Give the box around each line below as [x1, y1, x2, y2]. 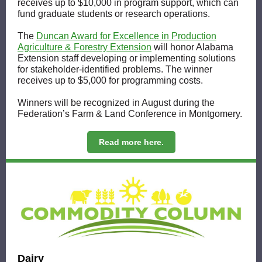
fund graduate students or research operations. [18, 9, 210, 19]
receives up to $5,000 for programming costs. [18, 75, 203, 85]
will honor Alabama [151, 42, 233, 52]
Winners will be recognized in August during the [18, 98, 215, 108]
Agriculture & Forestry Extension [18, 42, 151, 52]
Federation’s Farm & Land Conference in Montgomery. [18, 109, 242, 119]
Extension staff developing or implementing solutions [18, 53, 236, 63]
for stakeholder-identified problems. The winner [18, 64, 212, 74]
